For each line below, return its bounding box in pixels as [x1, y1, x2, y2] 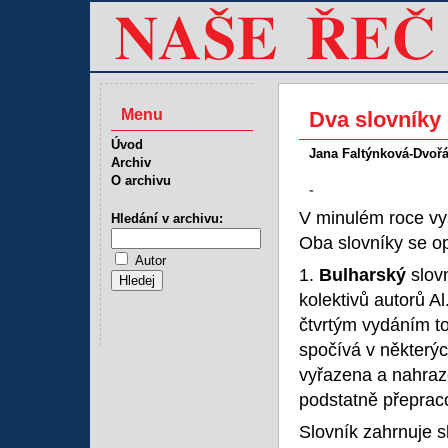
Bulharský [319, 265, 406, 285]
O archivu [111, 173, 171, 188]
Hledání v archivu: [111, 211, 223, 226]
